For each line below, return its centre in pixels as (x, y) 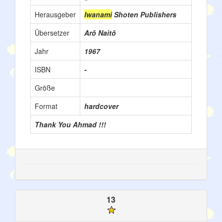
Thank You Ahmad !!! (70, 124)
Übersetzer (52, 33)
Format (46, 106)
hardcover (101, 106)
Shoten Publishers (144, 14)
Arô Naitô (100, 33)
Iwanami (98, 14)
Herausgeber (55, 14)
